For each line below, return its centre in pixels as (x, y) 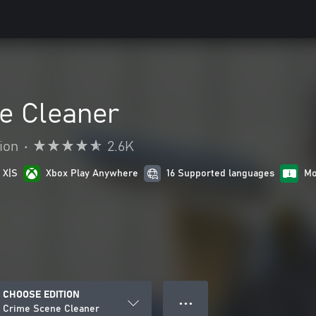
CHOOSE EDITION (41, 295)
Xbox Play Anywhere (92, 174)
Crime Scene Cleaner (51, 309)
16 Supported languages (220, 174)
